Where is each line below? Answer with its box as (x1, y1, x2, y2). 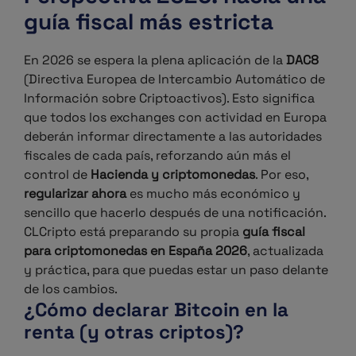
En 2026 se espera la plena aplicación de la (24, 52, 286, 68)
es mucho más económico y (126, 185, 300, 202)
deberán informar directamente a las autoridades (24, 128, 322, 145)
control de (24, 166, 91, 183)
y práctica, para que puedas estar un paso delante (24, 261, 328, 278)
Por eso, (261, 166, 308, 183)
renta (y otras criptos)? (24, 319, 244, 344)
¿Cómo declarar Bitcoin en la (24, 297, 288, 322)
